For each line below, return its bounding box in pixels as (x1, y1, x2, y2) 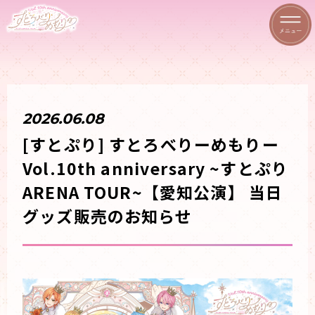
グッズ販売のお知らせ (22, 204, 193, 229)
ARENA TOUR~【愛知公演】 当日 (22, 180, 283, 205)
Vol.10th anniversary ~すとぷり (22, 156, 289, 181)
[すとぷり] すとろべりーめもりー (22, 132, 279, 157)
